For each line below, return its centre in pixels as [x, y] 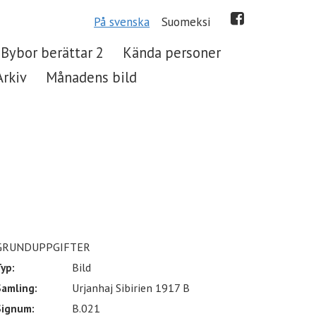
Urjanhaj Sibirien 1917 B [131, 288]
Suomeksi [186, 22]
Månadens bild [92, 78]
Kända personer [172, 52]
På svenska [122, 22]
